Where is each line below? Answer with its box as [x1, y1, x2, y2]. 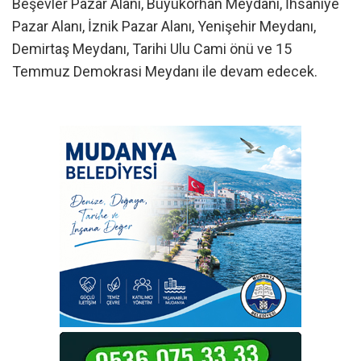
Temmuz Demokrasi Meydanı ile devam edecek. [12, 63, 317, 81]
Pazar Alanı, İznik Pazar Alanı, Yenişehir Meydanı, [12, 18, 316, 35]
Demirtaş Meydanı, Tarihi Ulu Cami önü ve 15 [12, 40, 292, 58]
